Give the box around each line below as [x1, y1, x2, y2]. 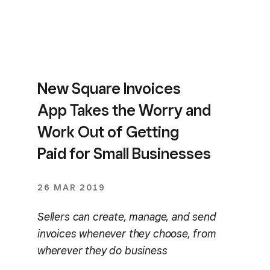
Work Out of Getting [37, 122, 179, 141]
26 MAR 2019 [37, 183, 105, 192]
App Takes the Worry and [37, 101, 211, 119]
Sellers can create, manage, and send [37, 210, 216, 223]
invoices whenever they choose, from [37, 227, 216, 240]
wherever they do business [37, 243, 168, 257]
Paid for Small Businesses [37, 144, 211, 163]
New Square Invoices [37, 79, 181, 98]
